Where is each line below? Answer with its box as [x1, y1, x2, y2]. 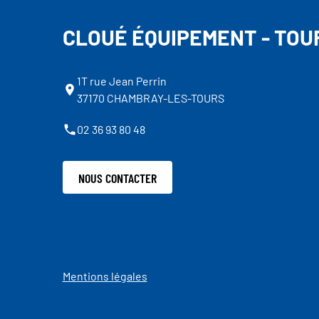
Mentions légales [62, 269, 147, 283]
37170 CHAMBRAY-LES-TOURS [76, 91, 224, 105]
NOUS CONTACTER [78, 169, 157, 186]
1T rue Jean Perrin [76, 74, 167, 88]
